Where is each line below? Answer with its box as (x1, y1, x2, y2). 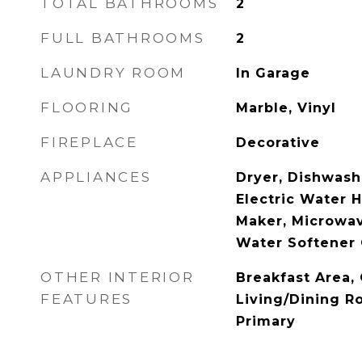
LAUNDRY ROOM (40, 65, 186, 81)
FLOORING (40, 99, 133, 116)
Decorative (235, 135, 320, 150)
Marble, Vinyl (235, 100, 336, 116)
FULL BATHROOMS (40, 30, 205, 46)
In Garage (235, 65, 310, 81)
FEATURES (40, 291, 133, 307)
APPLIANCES (40, 169, 152, 185)
